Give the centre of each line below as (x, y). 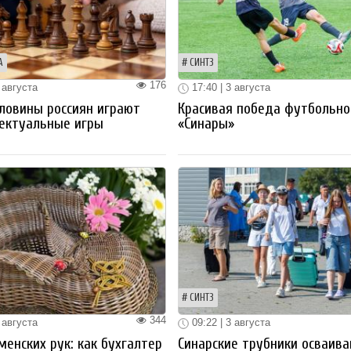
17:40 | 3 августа (230, 88)
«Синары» (206, 123)
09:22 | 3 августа (230, 322)
